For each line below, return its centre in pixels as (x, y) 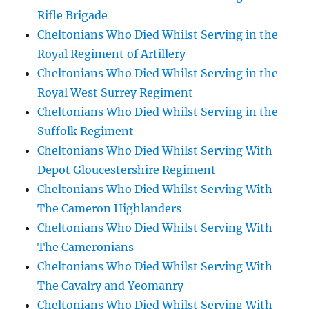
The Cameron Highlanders (110, 208)
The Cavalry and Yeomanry (111, 286)
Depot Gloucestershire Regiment (127, 170)
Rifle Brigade (73, 15)
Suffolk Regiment (86, 131)
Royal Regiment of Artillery (112, 54)
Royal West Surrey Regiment (116, 92)
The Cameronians (86, 247)
